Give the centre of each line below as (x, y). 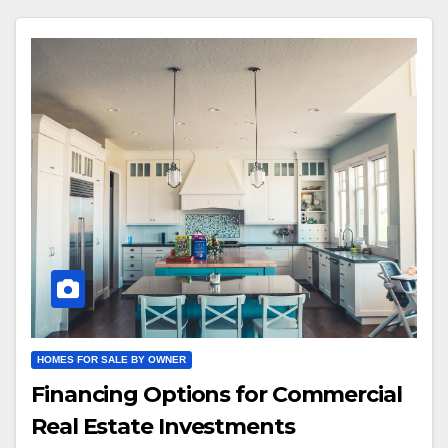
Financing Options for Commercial (216, 395)
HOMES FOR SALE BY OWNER (111, 360)
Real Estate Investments (163, 427)
